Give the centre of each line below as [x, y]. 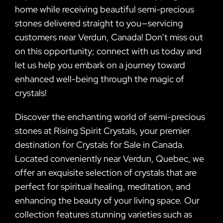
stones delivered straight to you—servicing [99, 23]
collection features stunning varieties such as [104, 214]
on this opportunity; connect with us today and [108, 51]
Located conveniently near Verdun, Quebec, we [110, 158]
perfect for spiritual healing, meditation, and [103, 186]
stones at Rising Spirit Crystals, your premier [103, 130]
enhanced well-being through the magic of [100, 79]
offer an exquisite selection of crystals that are [106, 172]
